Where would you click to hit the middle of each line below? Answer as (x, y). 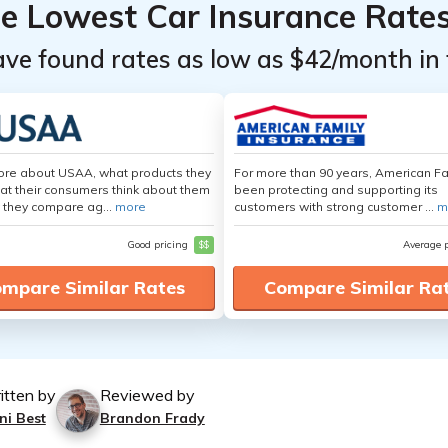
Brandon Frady (152, 418)
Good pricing (159, 244)
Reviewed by (147, 395)
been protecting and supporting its (336, 189)
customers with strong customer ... (335, 206)
